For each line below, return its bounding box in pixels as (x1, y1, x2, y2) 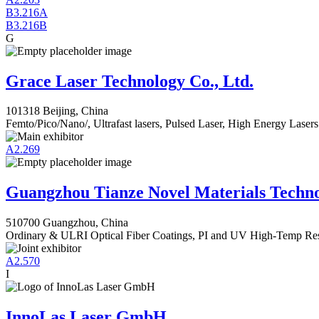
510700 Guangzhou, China (6, 216, 128, 229)
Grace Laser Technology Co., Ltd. (6, 71, 253, 90)
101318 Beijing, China (6, 105, 108, 117)
